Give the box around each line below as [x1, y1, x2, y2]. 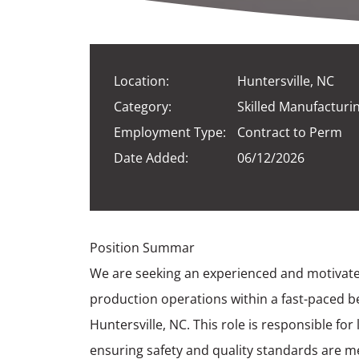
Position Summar [90, 238, 195, 256]
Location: [114, 71, 169, 90]
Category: [114, 97, 171, 115]
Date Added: [114, 148, 188, 167]
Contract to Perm [234, 123, 342, 141]
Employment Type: [114, 123, 226, 141]
